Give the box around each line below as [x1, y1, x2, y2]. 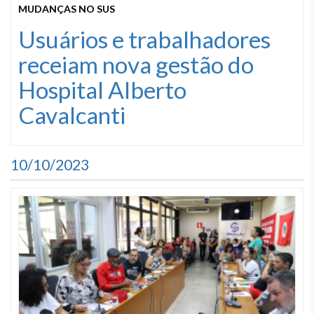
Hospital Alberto [18, 76, 186, 104]
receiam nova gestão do [18, 50, 254, 78]
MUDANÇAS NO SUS [18, 3, 115, 15]
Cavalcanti [18, 101, 125, 129]
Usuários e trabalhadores [18, 25, 271, 53]
